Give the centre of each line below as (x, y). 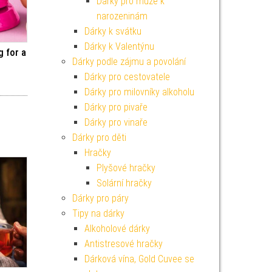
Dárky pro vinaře (116, 122)
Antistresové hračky (123, 244)
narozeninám (122, 16)
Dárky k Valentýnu (119, 46)
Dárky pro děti (99, 138)
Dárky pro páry (100, 198)
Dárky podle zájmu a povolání (129, 62)
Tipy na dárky (98, 213)
